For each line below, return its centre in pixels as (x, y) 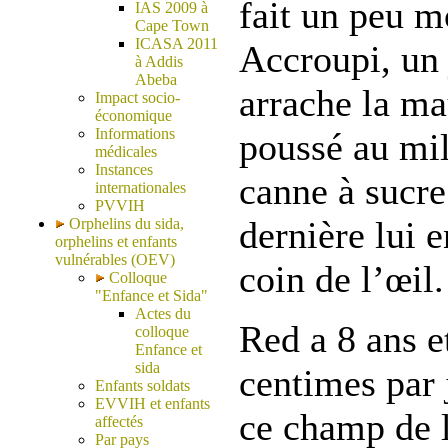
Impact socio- (137, 97)
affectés (119, 421)
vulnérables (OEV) (115, 259)
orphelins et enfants (116, 241)
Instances (124, 169)
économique (133, 115)
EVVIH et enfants (152, 403)
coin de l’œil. (341, 279)
